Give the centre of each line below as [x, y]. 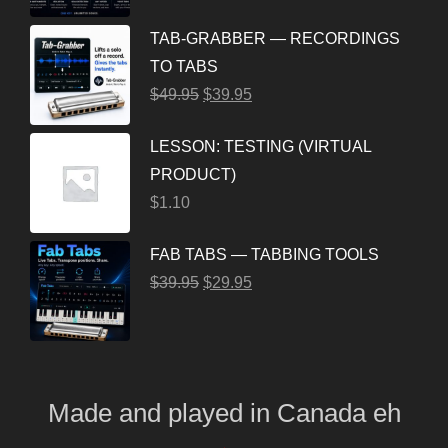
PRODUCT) [193, 174]
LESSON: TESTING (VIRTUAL [260, 146]
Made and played [145, 413]
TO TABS [184, 66]
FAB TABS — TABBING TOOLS [264, 254]
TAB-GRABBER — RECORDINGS [275, 38]
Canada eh [338, 413]
